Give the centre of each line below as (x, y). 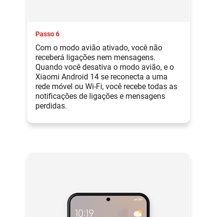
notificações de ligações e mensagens (100, 96)
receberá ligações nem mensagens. (95, 57)
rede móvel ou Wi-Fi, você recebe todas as (106, 86)
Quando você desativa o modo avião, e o (105, 67)
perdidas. (51, 106)
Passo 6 (47, 34)
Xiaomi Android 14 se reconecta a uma (101, 77)
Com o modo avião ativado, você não (99, 47)
